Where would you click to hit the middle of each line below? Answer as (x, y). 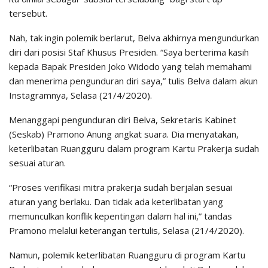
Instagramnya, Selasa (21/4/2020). (80, 95)
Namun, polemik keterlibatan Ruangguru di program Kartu (127, 255)
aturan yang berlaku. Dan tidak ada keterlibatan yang (116, 201)
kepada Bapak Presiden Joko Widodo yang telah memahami (130, 66)
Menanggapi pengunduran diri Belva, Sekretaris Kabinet (123, 119)
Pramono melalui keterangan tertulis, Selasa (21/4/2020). (127, 230)
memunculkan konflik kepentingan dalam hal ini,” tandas (121, 216)
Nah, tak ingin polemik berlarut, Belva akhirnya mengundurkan (134, 37)
